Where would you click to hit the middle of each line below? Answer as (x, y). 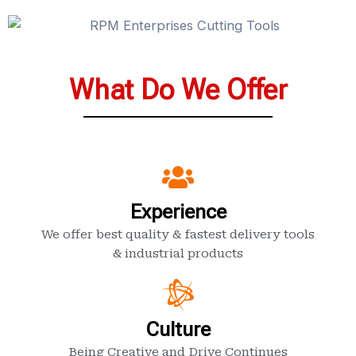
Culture (178, 329)
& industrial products (178, 253)
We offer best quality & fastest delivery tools (178, 234)
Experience (178, 211)
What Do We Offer (178, 91)
